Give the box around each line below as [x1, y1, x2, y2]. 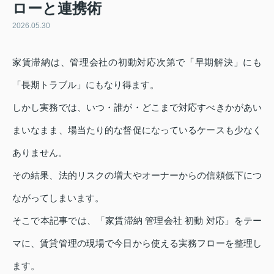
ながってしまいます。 [12, 193, 104, 204]
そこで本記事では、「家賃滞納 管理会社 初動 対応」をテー [12, 215, 262, 226]
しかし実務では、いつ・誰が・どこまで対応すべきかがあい [12, 102, 262, 113]
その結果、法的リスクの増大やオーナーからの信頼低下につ [12, 170, 262, 181]
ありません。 [12, 147, 67, 158]
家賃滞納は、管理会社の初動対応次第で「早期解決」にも [12, 57, 262, 68]
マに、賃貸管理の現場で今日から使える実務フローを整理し [12, 238, 262, 249]
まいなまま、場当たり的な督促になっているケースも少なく [12, 125, 262, 136]
